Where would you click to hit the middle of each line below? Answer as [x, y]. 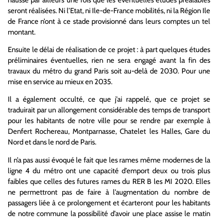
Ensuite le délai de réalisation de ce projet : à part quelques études [109, 50]
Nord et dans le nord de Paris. [52, 142]
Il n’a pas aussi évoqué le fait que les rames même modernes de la [109, 160]
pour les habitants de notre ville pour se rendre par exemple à [109, 121]
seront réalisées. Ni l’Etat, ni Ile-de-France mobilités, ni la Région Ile [109, 10]
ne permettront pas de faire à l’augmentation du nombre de [109, 192]
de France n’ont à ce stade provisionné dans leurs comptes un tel [109, 21]
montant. [22, 32]
